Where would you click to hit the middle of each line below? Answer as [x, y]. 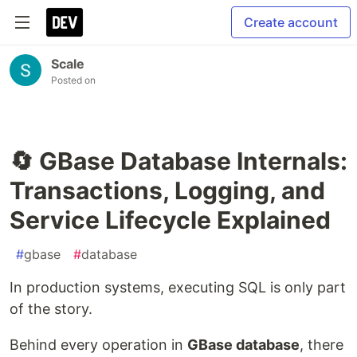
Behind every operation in [98, 345]
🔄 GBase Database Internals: [178, 161]
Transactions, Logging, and [167, 190]
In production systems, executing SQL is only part [178, 287]
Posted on [73, 80]
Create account [291, 22]
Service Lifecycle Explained [170, 220]
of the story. [51, 309]
